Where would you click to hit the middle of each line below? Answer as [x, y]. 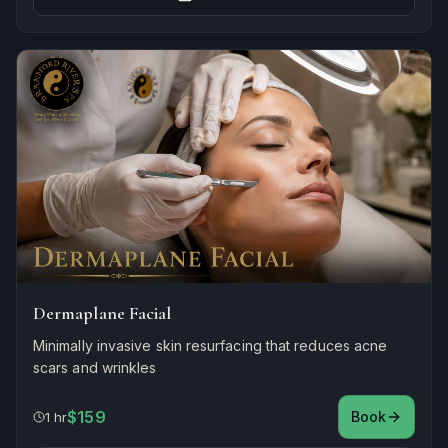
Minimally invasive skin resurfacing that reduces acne [210, 345]
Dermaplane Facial [102, 312]
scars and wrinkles [95, 367]
